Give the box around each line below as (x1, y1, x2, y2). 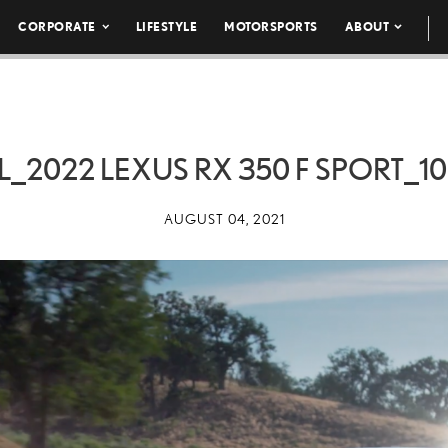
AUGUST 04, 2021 (163, 211, 285, 227)
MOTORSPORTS (224, 20, 318, 33)
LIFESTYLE (135, 20, 198, 33)
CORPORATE (18, 20, 96, 33)
